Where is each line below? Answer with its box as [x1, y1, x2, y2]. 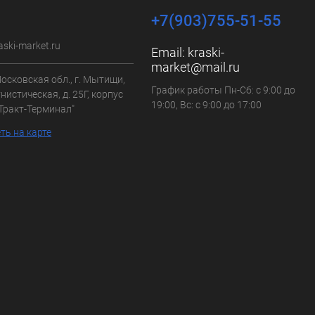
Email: [151, 45, 188, 60]
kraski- [188, 45, 224, 60]
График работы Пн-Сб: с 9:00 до [151, 84, 295, 96]
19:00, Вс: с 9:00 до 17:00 [151, 99, 262, 110]
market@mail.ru [151, 60, 240, 75]
